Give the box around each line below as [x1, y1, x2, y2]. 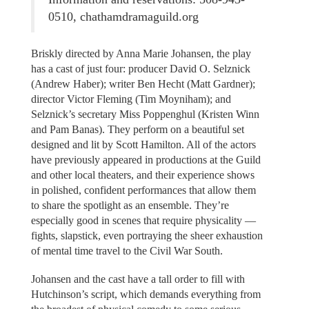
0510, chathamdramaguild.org [48, 10, 199, 24]
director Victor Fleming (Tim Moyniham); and [30, 93, 231, 106]
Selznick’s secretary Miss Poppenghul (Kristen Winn [30, 108, 259, 121]
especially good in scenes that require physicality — [30, 215, 256, 227]
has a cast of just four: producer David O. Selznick [30, 63, 250, 75]
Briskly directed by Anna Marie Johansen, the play [30, 48, 251, 60]
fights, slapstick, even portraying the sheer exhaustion [30, 230, 263, 242]
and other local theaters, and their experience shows [30, 169, 255, 181]
